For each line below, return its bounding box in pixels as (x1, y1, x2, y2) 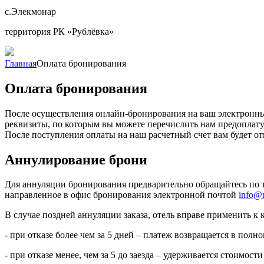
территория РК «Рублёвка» (5, 26, 114, 37)
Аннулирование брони (5, 151, 147, 167)
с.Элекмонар (5, 6, 56, 16)
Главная (5, 58, 37, 68)
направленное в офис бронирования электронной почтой (5, 190, 239, 200)
